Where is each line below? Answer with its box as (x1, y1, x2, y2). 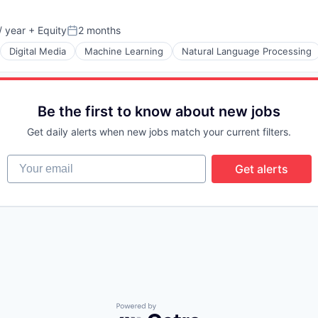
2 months (78, 24, 121, 36)
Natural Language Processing (182, 45, 312, 57)
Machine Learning (84, 45, 163, 57)
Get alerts (234, 162, 288, 176)
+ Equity (26, 24, 67, 36)
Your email (6, 154, 63, 168)
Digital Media (9, 45, 66, 57)
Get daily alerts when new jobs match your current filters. (27, 126, 291, 138)
